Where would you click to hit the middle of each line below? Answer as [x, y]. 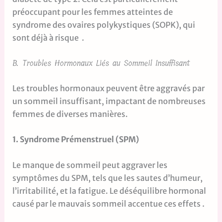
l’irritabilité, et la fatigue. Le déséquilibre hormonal [109, 191]
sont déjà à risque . [48, 38]
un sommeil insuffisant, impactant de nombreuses [109, 101]
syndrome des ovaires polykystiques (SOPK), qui [104, 25]
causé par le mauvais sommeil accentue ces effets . [109, 204]
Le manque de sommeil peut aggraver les [90, 165]
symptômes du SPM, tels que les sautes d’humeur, [107, 178]
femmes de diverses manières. [70, 114]
